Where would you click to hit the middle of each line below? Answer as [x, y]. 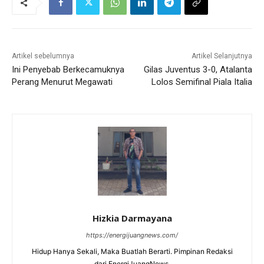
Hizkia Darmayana [132, 218]
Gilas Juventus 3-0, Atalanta [198, 69]
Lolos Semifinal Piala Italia [202, 82]
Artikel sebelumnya [43, 56]
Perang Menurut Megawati [62, 82]
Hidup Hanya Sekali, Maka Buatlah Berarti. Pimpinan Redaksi [132, 251]
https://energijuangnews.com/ [132, 235]
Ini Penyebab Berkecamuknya [68, 69]
